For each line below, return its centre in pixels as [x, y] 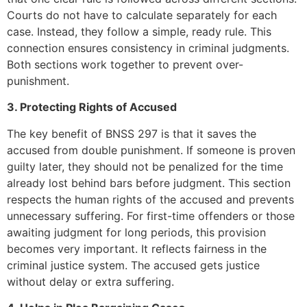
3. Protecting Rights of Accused [92, 107]
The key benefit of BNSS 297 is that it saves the [132, 133]
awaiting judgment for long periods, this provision [136, 232]
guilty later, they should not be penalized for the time [145, 166]
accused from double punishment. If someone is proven [151, 150]
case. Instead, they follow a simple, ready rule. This [139, 31]
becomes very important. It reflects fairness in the [137, 248]
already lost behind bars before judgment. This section [149, 183]
